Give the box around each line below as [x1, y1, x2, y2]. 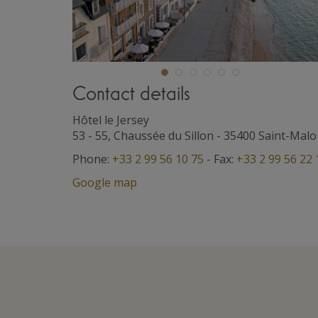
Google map [72, 174, 137, 190]
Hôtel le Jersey [72, 111, 149, 128]
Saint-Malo [258, 127, 317, 143]
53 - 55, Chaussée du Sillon [72, 127, 214, 143]
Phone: [72, 150, 112, 167]
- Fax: [204, 150, 236, 167]
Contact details [72, 81, 190, 105]
